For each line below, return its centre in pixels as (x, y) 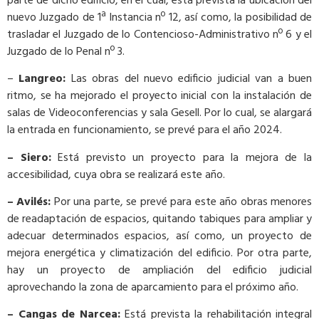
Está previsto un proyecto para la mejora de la (185, 158)
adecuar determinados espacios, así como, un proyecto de (159, 237)
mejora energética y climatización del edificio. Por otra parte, (159, 254)
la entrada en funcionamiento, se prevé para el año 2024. (145, 131)
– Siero (28, 158)
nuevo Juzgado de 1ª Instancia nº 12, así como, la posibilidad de (159, 17)
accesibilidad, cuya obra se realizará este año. (116, 175)
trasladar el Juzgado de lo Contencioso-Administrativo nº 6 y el (159, 35)
